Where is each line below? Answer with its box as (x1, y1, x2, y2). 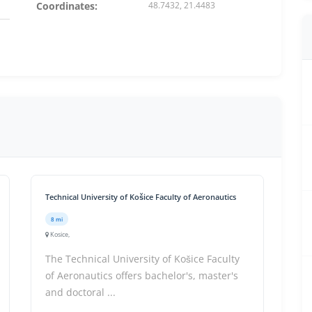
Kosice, (49, 230, 70, 239)
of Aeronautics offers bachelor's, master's (45, 269, 238, 282)
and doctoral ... (45, 286, 116, 299)
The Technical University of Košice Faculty (45, 252, 240, 265)
